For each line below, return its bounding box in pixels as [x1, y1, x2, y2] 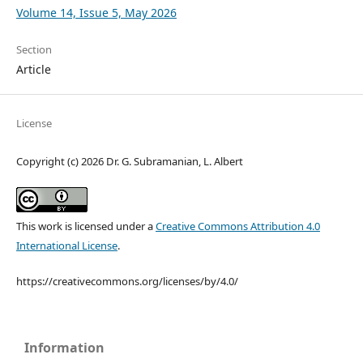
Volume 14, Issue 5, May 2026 [15, 5, 177, 21]
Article [15, 62, 51, 78]
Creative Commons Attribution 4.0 [155, 219, 320, 234]
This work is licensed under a [15, 219, 156, 234]
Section [15, 42, 52, 58]
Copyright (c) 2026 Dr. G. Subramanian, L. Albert [15, 154, 243, 169]
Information [24, 339, 105, 357]
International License [15, 238, 117, 254]
